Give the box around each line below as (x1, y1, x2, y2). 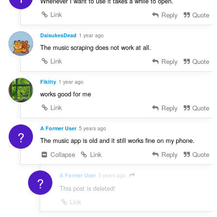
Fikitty (40, 77, 56, 85)
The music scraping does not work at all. (40, 42, 151, 52)
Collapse (48, 149, 76, 159)
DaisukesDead (40, 31, 77, 39)
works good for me (40, 89, 91, 98)
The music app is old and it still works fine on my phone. (40, 135, 195, 145)
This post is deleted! (59, 184, 115, 193)
